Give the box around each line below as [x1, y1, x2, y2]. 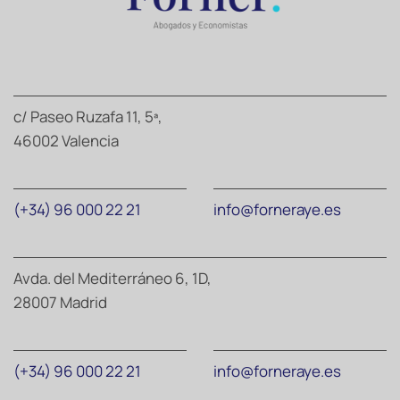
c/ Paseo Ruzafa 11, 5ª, [13, 106, 162, 128]
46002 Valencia [13, 130, 119, 152]
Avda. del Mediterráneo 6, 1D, [13, 268, 212, 289]
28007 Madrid [13, 292, 107, 313]
